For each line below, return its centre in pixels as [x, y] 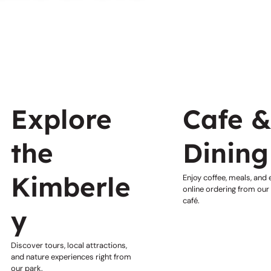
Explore [62, 119]
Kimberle [71, 186]
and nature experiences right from [71, 257]
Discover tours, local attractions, [69, 246]
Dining [226, 152]
